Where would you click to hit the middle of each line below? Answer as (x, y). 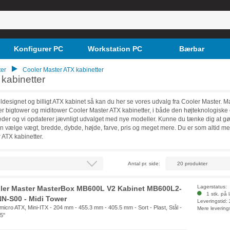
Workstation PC (115, 49)
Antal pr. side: (144, 164)
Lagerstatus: (212, 187)
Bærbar (191, 49)
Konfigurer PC (38, 49)
